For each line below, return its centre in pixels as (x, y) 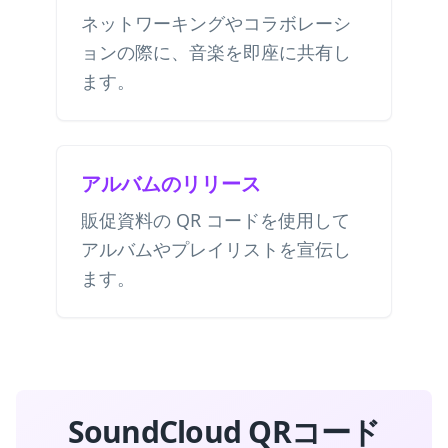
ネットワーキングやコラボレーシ (216, 23)
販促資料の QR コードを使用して (215, 220)
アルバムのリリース (171, 183)
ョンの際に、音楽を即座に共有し (216, 52)
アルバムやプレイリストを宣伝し (216, 249)
